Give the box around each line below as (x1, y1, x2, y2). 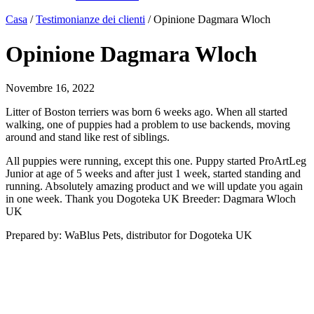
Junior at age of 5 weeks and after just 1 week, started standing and (6, 168, 301, 180)
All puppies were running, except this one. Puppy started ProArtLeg (6, 155, 306, 168)
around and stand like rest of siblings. (6, 131, 170, 144)
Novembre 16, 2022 (6, 82, 95, 95)
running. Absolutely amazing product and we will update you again (6, 180, 303, 193)
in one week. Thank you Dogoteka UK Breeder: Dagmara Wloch (6, 193, 296, 205)
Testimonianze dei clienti (36, 13, 145, 26)
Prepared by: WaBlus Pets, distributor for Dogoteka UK (6, 229, 252, 242)
